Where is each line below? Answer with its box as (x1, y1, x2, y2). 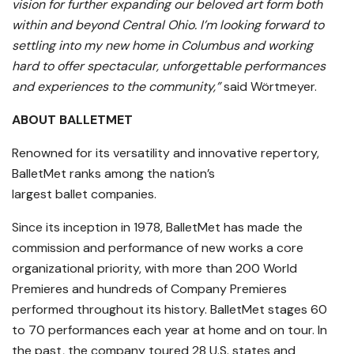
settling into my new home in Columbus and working (12, 37, 313, 55)
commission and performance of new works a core (12, 239, 303, 257)
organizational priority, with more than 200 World (12, 260, 297, 277)
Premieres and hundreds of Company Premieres (12, 281, 287, 298)
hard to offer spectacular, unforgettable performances (12, 58, 326, 75)
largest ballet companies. (12, 186, 156, 203)
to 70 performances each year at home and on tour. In (12, 322, 327, 339)
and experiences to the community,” (12, 78, 220, 96)
